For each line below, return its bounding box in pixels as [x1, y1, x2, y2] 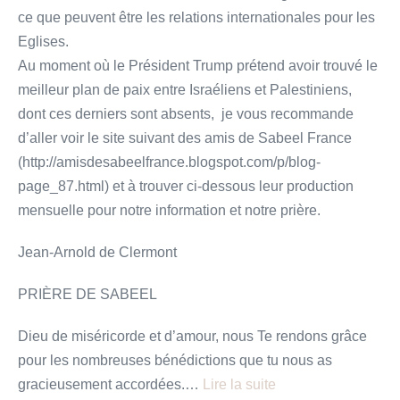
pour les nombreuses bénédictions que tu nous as [18, 352, 332, 368]
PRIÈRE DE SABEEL [18, 286, 157, 302]
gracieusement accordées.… [18, 376, 203, 392]
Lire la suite [203, 376, 276, 392]
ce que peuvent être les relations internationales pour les [18, 9, 375, 25]
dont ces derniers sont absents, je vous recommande [18, 105, 354, 121]
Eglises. [18, 33, 69, 49]
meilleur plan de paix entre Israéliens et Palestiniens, [18, 81, 352, 97]
